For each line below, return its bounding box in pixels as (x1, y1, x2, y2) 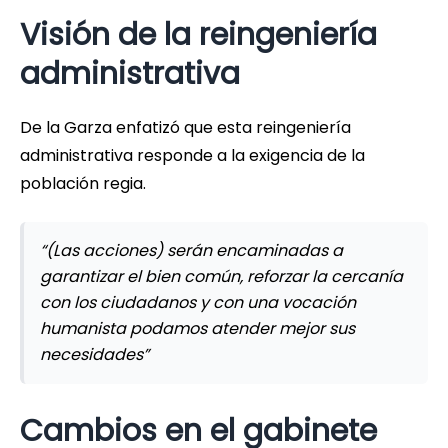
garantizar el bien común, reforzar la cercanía (40, 265, 403, 289)
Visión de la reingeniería (20, 14, 377, 57)
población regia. (20, 172, 146, 196)
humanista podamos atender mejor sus (40, 317, 355, 341)
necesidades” (40, 343, 149, 367)
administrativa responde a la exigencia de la (20, 144, 365, 168)
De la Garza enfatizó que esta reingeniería (20, 116, 351, 140)
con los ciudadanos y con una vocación (40, 291, 356, 315)
